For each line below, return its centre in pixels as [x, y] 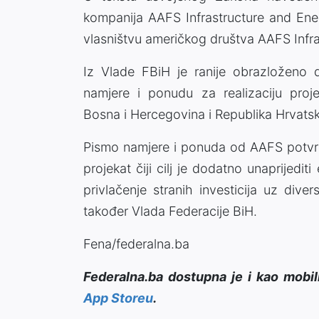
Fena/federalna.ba [136, 244]
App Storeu [118, 298]
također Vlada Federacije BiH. [170, 211]
